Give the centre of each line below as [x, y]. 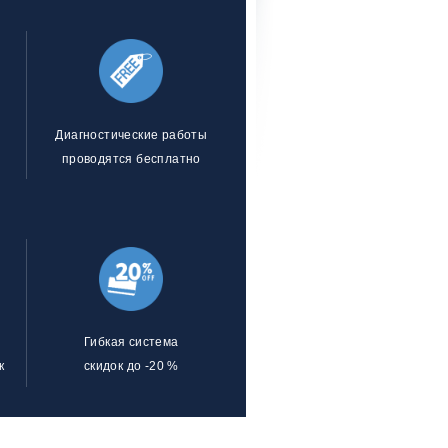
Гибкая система [131, 342]
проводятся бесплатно [131, 158]
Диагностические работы [131, 134]
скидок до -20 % [131, 366]
